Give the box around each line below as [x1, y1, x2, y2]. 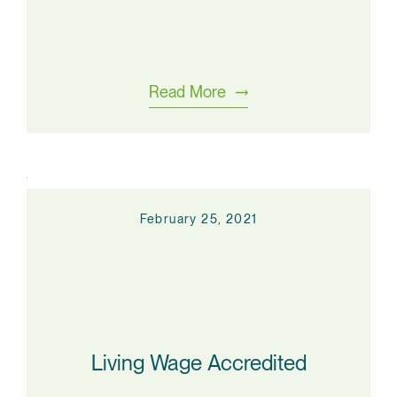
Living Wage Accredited [90, 349, 307, 376]
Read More [148, 82, 227, 101]
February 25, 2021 [139, 212, 258, 226]
